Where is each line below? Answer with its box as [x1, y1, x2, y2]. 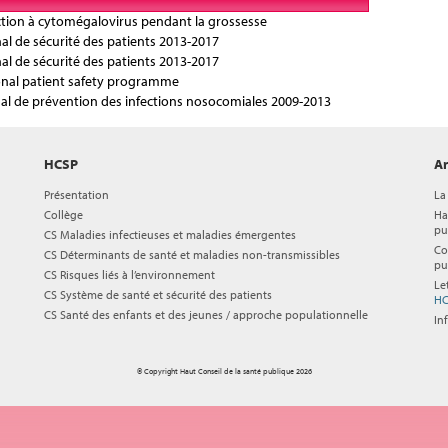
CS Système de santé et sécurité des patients [44, 287, 272, 302]
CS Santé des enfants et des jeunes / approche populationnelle [44, 307, 368, 322]
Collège [44, 207, 83, 222]
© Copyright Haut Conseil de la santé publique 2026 [136, 365, 312, 376]
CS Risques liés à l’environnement [44, 267, 215, 282]
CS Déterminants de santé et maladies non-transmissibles [44, 247, 340, 262]
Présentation [44, 187, 109, 202]
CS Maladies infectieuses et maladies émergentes [44, 227, 296, 242]
